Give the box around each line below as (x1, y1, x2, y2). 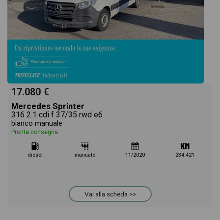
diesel (27, 152, 43, 158)
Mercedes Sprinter (11, 101, 84, 111)
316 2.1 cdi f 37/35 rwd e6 (11, 110, 103, 119)
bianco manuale (11, 119, 62, 128)
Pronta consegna (11, 129, 58, 136)
